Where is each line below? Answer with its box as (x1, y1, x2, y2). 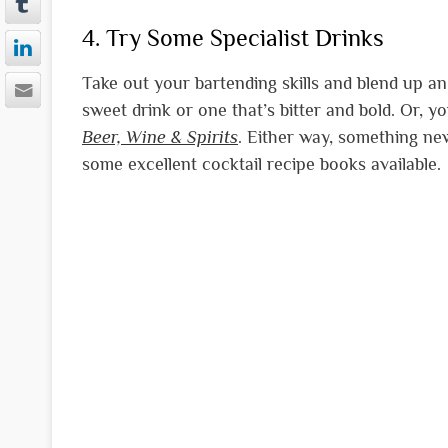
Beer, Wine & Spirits (82, 127, 238, 148)
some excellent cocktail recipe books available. (82, 154, 441, 175)
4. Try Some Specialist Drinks (82, 24, 384, 52)
